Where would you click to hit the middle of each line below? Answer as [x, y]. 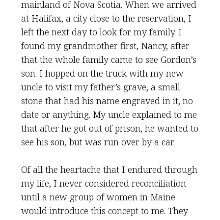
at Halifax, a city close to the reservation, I [106, 18]
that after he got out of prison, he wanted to [110, 128]
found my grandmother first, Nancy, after [105, 46]
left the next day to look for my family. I [101, 32]
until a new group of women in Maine [98, 197]
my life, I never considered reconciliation [103, 183]
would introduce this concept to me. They [104, 211]
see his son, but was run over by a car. [98, 142]
